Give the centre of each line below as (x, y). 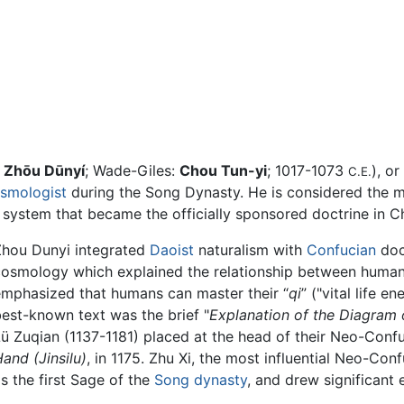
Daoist (172, 250)
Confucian (342, 250)
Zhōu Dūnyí (44, 171)
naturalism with (251, 250)
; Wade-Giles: (132, 171)
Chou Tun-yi (223, 171)
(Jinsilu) (60, 358)
